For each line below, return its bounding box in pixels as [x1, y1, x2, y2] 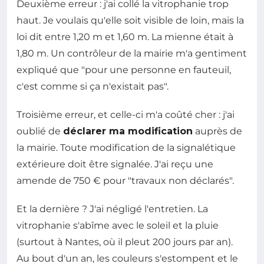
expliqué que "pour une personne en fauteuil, [16, 64, 231, 76]
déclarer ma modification [63, 126, 193, 137]
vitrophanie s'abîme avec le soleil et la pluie [16, 220, 219, 232]
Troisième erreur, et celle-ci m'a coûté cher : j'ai [16, 109, 235, 121]
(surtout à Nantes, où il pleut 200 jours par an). [16, 236, 233, 248]
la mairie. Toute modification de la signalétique [16, 142, 236, 154]
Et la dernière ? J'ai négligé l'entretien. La [16, 203, 208, 215]
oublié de [16, 126, 63, 137]
